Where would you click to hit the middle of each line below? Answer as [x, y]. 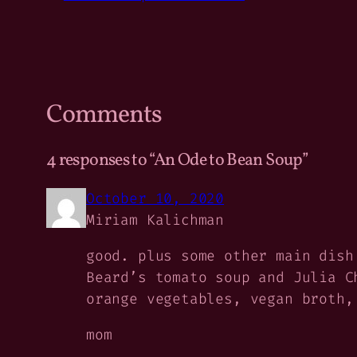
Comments [104, 116]
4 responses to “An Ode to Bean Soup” [177, 160]
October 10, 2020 [155, 198]
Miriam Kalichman [155, 220]
